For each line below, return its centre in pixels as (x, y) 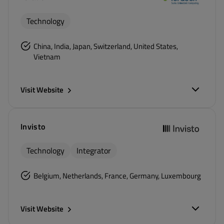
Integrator (94, 150)
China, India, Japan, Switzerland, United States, (105, 46)
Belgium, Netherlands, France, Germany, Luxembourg (117, 176)
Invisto (33, 126)
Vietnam (47, 57)
